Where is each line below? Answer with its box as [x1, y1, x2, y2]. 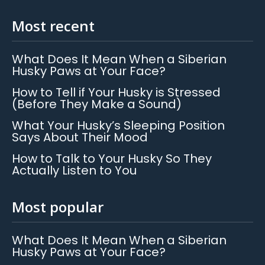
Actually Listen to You [12, 161, 137, 179]
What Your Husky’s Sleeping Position [12, 117, 225, 134]
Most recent [12, 15, 95, 35]
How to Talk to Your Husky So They [12, 150, 212, 167]
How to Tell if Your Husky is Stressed [12, 83, 221, 101]
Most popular [12, 196, 104, 216]
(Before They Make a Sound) [12, 95, 182, 112]
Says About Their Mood [12, 128, 148, 146]
